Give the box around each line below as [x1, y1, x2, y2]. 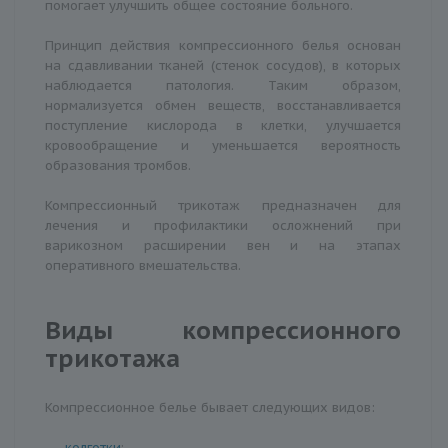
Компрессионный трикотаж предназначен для [45, 196, 401, 214]
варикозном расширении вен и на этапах [45, 236, 401, 254]
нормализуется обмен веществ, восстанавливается [45, 96, 401, 114]
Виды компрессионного [45, 313, 401, 346]
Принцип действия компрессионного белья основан [45, 36, 401, 54]
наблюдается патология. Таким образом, [45, 76, 401, 94]
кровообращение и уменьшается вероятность [45, 136, 401, 154]
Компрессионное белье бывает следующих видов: [45, 398, 375, 416]
